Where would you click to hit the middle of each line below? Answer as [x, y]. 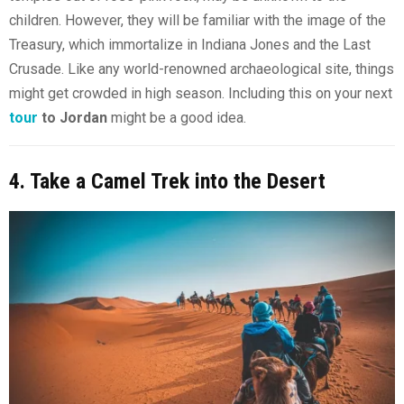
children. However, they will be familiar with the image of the [197, 20]
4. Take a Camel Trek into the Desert [167, 181]
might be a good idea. [177, 117]
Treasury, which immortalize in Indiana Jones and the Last [190, 44]
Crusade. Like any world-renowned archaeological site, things [202, 69]
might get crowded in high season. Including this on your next [201, 93]
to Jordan [73, 117]
